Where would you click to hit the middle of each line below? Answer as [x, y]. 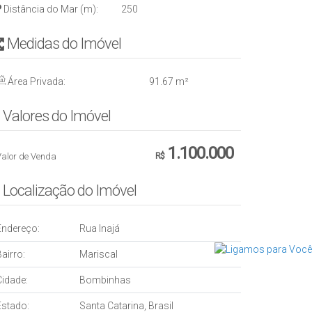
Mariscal [99, 254]
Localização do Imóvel [70, 190]
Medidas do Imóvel [64, 44]
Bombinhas [105, 280]
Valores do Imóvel [57, 116]
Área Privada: [36, 81]
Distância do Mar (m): [50, 9]
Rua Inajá [100, 228]
